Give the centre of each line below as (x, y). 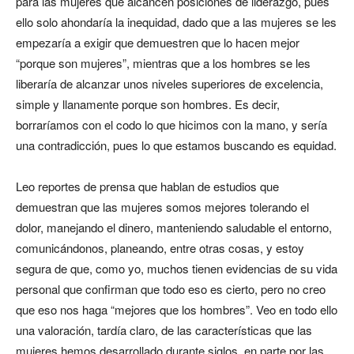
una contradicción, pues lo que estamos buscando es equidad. (176, 145)
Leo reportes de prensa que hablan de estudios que (147, 186)
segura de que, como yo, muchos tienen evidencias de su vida (177, 268)
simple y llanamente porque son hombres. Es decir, (148, 104)
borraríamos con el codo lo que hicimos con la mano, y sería (171, 124)
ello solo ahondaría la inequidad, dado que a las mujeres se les (176, 22)
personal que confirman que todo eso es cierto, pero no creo (171, 289)
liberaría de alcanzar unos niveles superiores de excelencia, (169, 83)
